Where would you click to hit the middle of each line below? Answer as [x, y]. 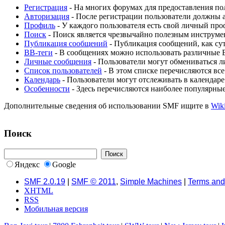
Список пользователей [63, 71]
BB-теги [38, 53]
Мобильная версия [56, 208]
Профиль [40, 26]
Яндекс [27, 164]
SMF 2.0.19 [45, 181]
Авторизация [47, 17]
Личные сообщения [58, 62]
